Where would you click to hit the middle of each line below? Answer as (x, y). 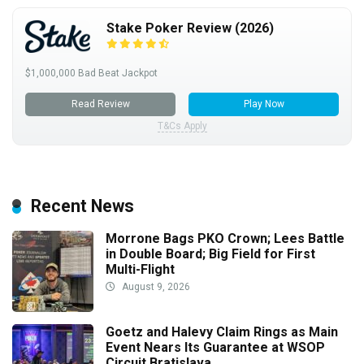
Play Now (264, 104)
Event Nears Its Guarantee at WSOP (215, 347)
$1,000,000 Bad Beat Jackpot (91, 73)
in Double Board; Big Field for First (210, 253)
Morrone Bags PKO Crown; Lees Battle (225, 238)
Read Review (100, 104)
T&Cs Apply (182, 126)
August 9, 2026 (155, 286)
